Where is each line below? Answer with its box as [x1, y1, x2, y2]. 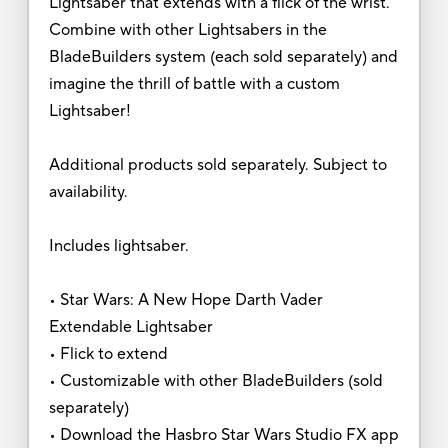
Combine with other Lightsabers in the [48, 19, 327, 40]
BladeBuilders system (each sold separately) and [48, 46, 398, 67]
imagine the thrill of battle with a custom [48, 73, 340, 94]
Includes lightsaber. [48, 235, 189, 256]
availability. [48, 181, 128, 202]
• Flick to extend [48, 343, 168, 364]
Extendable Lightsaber [48, 316, 213, 337]
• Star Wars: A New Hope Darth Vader [48, 289, 323, 310]
